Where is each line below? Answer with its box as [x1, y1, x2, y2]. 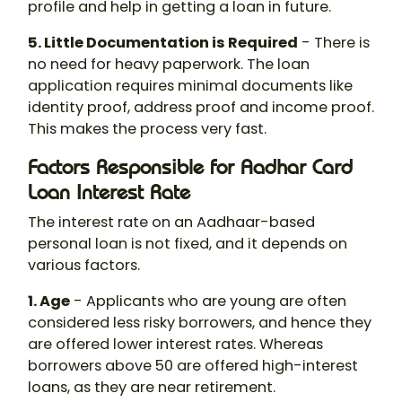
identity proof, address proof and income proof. [28, 97, 374, 118]
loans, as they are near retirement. [28, 377, 275, 398]
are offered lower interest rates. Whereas [28, 334, 323, 355]
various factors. [28, 255, 140, 276]
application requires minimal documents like [28, 75, 353, 97]
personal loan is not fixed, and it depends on [28, 233, 347, 255]
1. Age [28, 291, 70, 312]
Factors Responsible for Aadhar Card [28, 154, 353, 180]
